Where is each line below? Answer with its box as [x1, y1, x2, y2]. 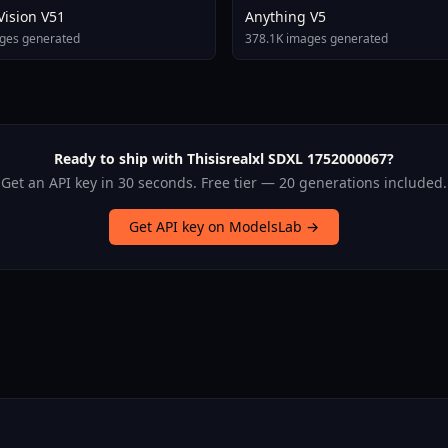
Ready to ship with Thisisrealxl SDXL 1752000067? [54, 149, 394, 169]
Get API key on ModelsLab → [129, 217, 319, 237]
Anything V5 [245, 7, 326, 27]
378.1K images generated [245, 30, 388, 48]
